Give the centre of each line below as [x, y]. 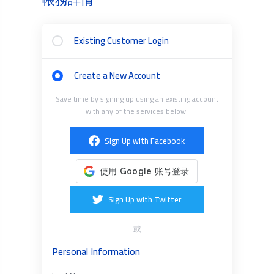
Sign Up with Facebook [145, 141]
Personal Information [96, 251]
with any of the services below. [137, 111]
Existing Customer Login [121, 41]
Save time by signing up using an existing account [137, 99]
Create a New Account [117, 76]
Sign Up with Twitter [145, 199]
